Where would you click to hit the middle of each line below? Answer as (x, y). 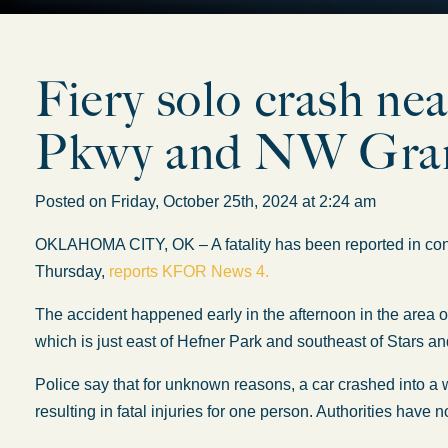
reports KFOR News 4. (191, 271)
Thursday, (72, 271)
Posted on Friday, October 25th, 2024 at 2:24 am (213, 201)
